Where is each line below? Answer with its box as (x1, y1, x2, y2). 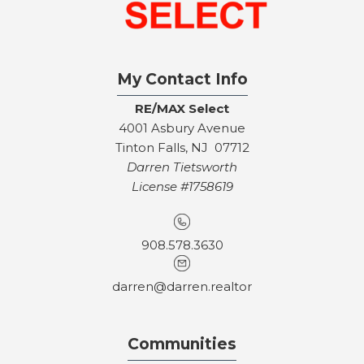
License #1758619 (131, 179, 233, 195)
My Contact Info (116, 70, 248, 89)
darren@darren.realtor (112, 279, 252, 295)
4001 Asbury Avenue (119, 120, 245, 136)
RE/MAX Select (135, 101, 229, 117)
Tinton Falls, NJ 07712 (115, 140, 249, 156)
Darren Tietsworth (127, 159, 237, 175)
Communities (128, 335, 236, 354)
